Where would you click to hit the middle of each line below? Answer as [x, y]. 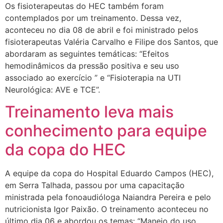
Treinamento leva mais [89, 112]
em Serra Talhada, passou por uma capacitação [95, 185]
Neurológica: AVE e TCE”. [55, 89]
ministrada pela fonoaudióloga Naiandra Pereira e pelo [108, 197]
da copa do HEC [65, 150]
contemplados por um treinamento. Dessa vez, [93, 18]
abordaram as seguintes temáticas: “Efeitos [87, 54]
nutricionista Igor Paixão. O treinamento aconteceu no [107, 209]
